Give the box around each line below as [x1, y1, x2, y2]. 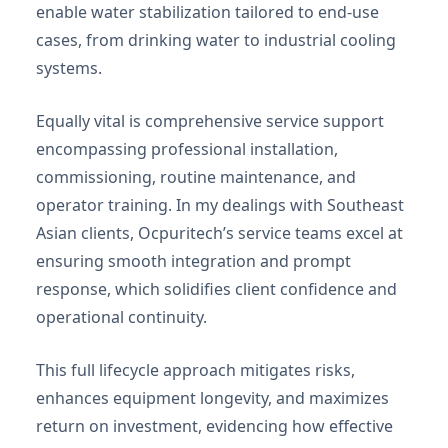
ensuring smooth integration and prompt [36, 250, 351, 273]
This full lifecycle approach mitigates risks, [36, 359, 355, 382]
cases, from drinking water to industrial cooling [36, 29, 396, 52]
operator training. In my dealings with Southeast [36, 194, 404, 217]
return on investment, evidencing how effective [36, 415, 393, 438]
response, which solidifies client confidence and [36, 278, 397, 301]
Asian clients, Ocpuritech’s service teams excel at [36, 222, 403, 245]
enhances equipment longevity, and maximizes [36, 387, 389, 410]
